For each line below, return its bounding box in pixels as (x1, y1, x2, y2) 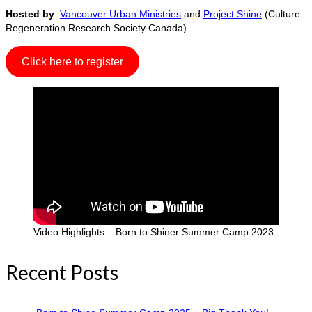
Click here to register (21, 55, 123, 68)
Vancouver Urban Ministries (60, 8, 181, 20)
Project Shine (203, 8, 262, 20)
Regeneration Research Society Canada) (6, 22, 187, 34)
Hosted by (6, 8, 54, 20)
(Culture (262, 8, 300, 20)
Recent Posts (6, 260, 118, 285)
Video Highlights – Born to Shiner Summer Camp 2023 (33, 226, 274, 238)
